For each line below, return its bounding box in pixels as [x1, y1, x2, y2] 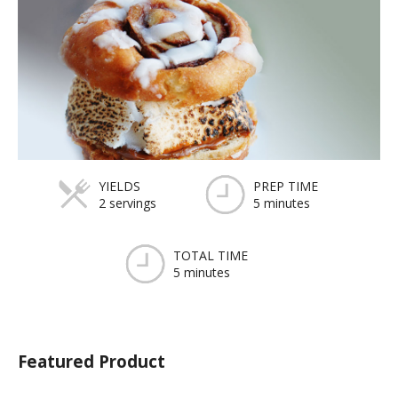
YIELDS [98, 177, 140, 195]
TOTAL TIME [172, 246, 248, 264]
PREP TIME [252, 177, 318, 195]
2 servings [98, 194, 156, 211]
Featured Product [18, 350, 165, 373]
